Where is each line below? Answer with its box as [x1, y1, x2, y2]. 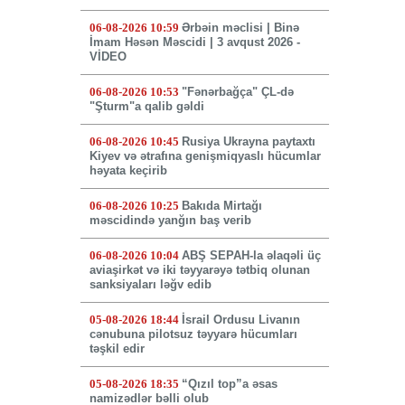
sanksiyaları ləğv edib [89, 278, 212, 292]
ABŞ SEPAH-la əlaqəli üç [181, 249, 321, 263]
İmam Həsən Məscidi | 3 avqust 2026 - [89, 35, 300, 50]
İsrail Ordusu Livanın [181, 313, 300, 327]
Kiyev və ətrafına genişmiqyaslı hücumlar [89, 149, 321, 164]
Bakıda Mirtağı [181, 199, 262, 213]
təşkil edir [89, 342, 145, 356]
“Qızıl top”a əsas [181, 377, 278, 391]
